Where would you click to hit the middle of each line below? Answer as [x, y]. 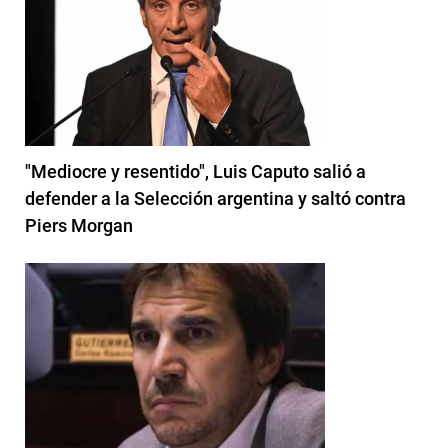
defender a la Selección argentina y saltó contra [215, 198]
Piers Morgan [79, 225]
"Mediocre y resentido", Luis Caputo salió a [195, 171]
